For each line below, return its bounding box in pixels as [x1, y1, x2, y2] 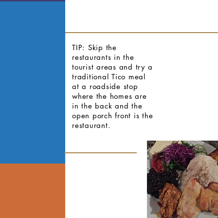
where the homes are [72, 91, 147, 101]
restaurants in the [72, 53, 134, 62]
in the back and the [72, 101, 143, 110]
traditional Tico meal [72, 72, 145, 81]
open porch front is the [72, 111, 153, 120]
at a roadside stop [72, 82, 138, 91]
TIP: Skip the [72, 43, 117, 52]
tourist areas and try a [72, 62, 153, 72]
